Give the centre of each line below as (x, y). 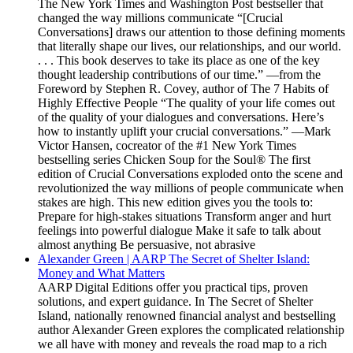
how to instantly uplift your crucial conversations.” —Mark (184, 131)
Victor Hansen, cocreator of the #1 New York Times (167, 145)
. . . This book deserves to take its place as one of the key (179, 60)
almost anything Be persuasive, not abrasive (147, 245)
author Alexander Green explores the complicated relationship (191, 330)
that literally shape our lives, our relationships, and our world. (190, 46)
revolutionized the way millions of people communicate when (191, 188)
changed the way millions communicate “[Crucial (160, 18)
